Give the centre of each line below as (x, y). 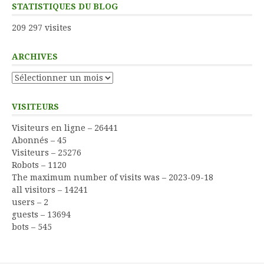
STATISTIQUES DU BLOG (65, 6)
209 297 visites (42, 27)
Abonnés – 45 (39, 140)
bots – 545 (32, 227)
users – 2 (30, 202)
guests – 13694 (41, 214)
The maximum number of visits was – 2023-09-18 (113, 177)
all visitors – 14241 (50, 189)
